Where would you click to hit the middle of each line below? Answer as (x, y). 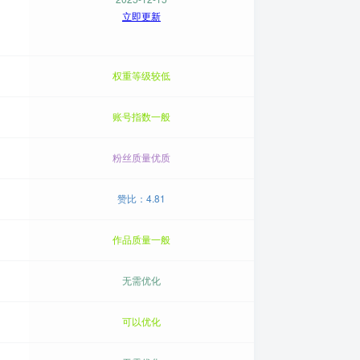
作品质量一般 (141, 239)
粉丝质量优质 (141, 157)
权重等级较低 (141, 75)
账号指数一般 (141, 116)
